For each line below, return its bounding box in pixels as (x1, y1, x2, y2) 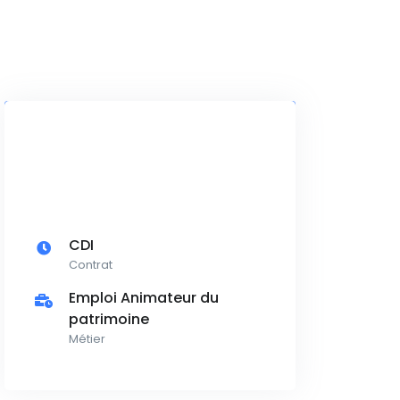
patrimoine (69, 309, 149, 330)
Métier (69, 331, 105, 347)
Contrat (69, 257, 112, 273)
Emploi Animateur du (69, 287, 219, 309)
